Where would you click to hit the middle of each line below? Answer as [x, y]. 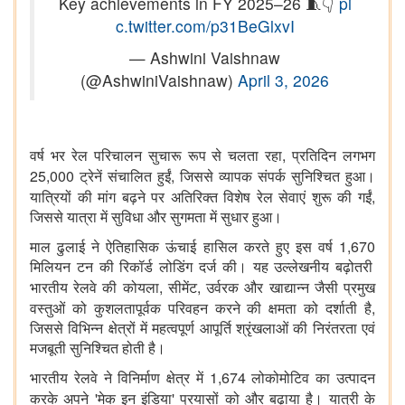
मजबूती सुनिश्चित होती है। [98, 349]
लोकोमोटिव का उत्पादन [311, 379]
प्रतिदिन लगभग [334, 156]
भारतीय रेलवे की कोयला [94, 288]
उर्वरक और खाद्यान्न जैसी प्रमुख [291, 288]
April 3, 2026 [283, 80]
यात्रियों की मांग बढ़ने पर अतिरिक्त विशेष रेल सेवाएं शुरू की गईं [201, 198]
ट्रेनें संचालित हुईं [122, 177]
